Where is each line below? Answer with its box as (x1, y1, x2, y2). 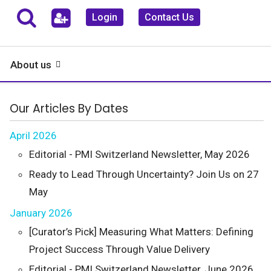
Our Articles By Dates (10, 100, 128, 117)
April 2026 (10, 129, 57, 142)
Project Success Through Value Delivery (29, 243, 210, 255)
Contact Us (145, 11, 194, 23)
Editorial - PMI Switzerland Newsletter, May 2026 (29, 148, 250, 160)
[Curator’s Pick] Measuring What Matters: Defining (29, 226, 253, 238)
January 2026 (10, 207, 73, 219)
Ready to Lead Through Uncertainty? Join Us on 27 (29, 168, 259, 180)
